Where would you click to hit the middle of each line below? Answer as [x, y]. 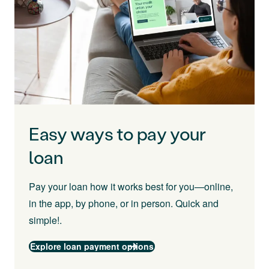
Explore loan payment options [92, 246]
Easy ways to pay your [117, 134]
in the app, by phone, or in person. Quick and [124, 204]
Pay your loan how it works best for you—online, [131, 187]
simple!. [45, 220]
